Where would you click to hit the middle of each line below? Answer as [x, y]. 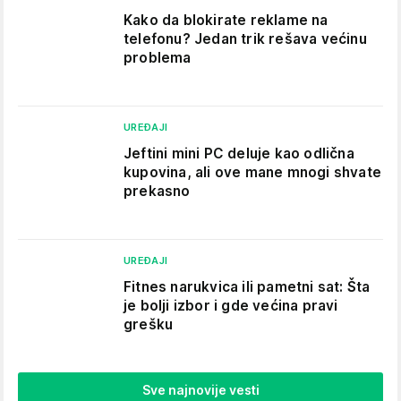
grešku [149, 324]
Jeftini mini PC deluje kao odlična [239, 154]
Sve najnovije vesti [200, 390]
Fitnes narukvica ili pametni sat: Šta [247, 287]
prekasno [157, 191]
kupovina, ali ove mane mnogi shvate [252, 172]
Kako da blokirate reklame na [226, 20]
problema [158, 58]
